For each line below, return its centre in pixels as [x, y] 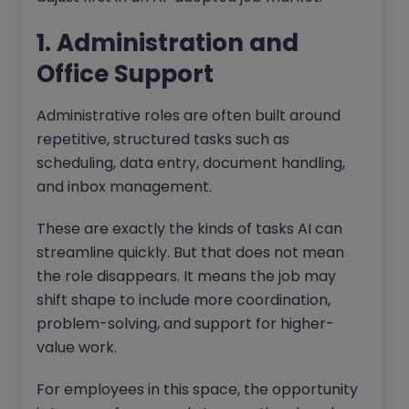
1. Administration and [168, 43]
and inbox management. [124, 187]
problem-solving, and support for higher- [185, 324]
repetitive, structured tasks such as [163, 140]
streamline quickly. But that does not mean [190, 253]
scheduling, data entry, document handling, [191, 163]
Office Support [125, 74]
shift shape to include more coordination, [184, 300]
